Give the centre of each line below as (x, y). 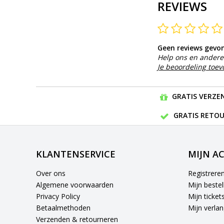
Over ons (51, 173)
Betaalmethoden (63, 208)
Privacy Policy (58, 196)
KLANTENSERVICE (76, 154)
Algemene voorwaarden (75, 185)
